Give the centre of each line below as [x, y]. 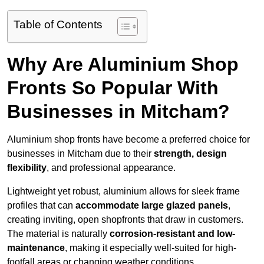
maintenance [36, 248]
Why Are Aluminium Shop [123, 65]
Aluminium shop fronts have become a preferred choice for [128, 140]
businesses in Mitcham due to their [80, 154]
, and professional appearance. [111, 168]
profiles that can [41, 206]
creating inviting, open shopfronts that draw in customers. [125, 220]
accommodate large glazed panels [152, 206]
